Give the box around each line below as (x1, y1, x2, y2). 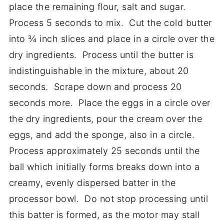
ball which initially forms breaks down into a (8, 161, 200, 172)
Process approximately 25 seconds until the (8, 145, 200, 156)
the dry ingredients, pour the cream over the (8, 113, 202, 124)
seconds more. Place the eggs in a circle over (8, 97, 210, 108)
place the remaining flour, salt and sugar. (8, 1, 189, 12)
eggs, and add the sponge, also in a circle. (8, 129, 197, 140)
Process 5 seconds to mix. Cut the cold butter (8, 17, 212, 28)
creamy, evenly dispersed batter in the (8, 177, 176, 188)
